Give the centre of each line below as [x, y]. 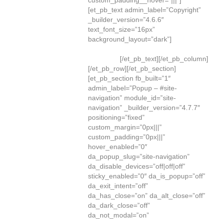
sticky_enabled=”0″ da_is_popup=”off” [147, 176]
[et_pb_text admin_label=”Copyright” [144, 10]
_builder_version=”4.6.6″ [126, 20]
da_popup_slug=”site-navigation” [139, 156]
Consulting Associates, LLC [130, 49]
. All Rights [188, 49]
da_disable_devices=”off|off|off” [137, 166]
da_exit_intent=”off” [118, 186]
